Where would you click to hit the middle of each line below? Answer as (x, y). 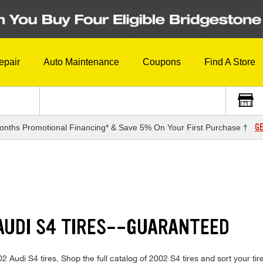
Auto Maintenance (81, 62)
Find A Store (230, 62)
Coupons (162, 62)
